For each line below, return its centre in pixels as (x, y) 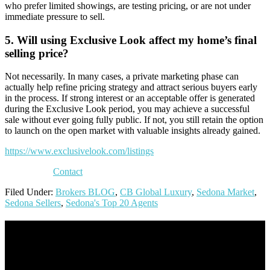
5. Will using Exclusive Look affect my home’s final (131, 40)
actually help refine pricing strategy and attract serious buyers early (131, 87)
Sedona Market (225, 192)
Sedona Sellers (33, 203)
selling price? (37, 53)
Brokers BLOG (85, 192)
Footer (26, 229)
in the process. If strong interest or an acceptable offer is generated (130, 98)
